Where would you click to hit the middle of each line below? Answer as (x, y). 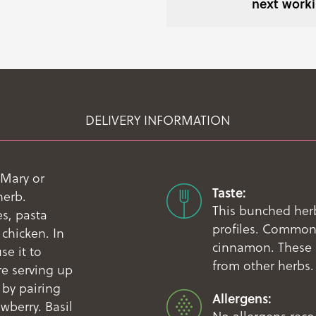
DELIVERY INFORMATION (158, 120)
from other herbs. (263, 266)
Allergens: (242, 298)
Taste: (229, 193)
